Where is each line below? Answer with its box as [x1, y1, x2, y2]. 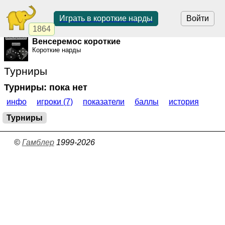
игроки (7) [37, 97, 73, 106]
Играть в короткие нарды [59, 14, 153, 23]
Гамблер [22, 138, 54, 147]
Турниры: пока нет [4, 82, 87, 92]
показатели [83, 97, 125, 106]
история [169, 97, 199, 106]
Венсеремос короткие [32, 37, 121, 46]
